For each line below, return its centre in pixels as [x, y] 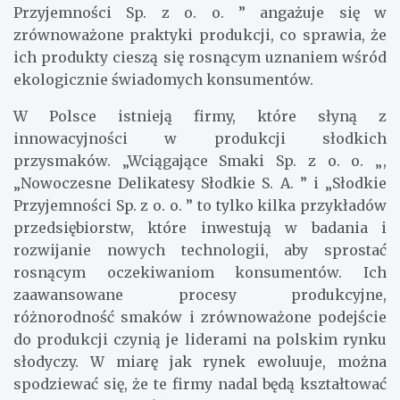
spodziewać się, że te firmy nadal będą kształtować [200, 383]
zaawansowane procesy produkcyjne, [200, 294]
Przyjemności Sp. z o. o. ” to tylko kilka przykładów [200, 205]
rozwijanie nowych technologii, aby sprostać [200, 250]
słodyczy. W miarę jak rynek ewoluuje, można [200, 361]
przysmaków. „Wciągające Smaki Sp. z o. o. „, [200, 160]
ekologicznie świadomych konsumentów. [163, 79]
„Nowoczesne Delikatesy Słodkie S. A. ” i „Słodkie [200, 183]
